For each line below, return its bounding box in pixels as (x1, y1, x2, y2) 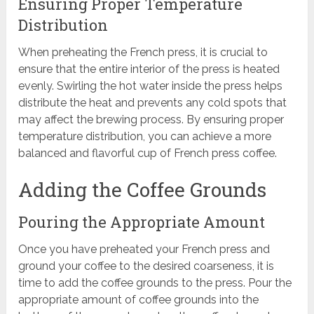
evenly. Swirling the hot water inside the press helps (18, 79, 283, 93)
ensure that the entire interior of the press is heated (18, 62, 280, 76)
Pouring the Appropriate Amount (18, 212, 266, 233)
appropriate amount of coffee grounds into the (18, 293, 259, 307)
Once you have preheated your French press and (18, 243, 271, 257)
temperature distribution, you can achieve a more (18, 130, 272, 144)
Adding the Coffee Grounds (18, 177, 267, 203)
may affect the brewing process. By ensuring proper (18, 113, 285, 127)
